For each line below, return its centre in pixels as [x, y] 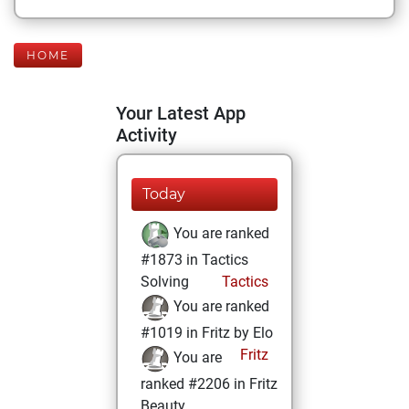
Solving [165, 282]
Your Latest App [181, 113]
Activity [147, 135]
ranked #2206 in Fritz [209, 384]
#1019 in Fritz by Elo [207, 333]
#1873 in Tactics [194, 260]
